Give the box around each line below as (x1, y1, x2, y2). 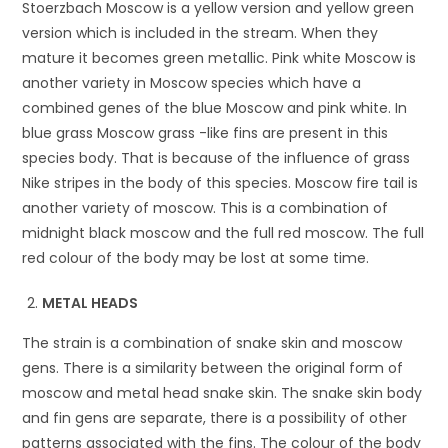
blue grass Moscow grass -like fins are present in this (22, 122, 389, 143)
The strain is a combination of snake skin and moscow (22, 332, 403, 353)
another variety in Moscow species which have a (22, 72, 362, 93)
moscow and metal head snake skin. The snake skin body (22, 382, 423, 403)
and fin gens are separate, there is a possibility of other (22, 407, 408, 428)
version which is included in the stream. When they (22, 22, 379, 43)
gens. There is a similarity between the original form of (22, 357, 404, 378)
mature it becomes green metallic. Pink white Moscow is (22, 47, 417, 68)
